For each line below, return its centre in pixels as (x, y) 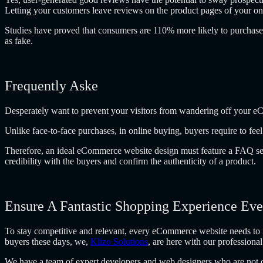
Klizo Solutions (119, 241)
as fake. (19, 41)
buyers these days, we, (48, 241)
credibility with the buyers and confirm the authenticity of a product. (130, 161)
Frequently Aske (51, 86)
